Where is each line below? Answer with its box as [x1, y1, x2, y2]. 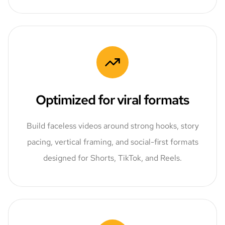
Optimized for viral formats [36, 91, 189, 108]
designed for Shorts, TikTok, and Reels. [43, 152, 182, 163]
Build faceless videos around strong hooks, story [26, 120, 199, 131]
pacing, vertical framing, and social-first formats [27, 136, 198, 147]
